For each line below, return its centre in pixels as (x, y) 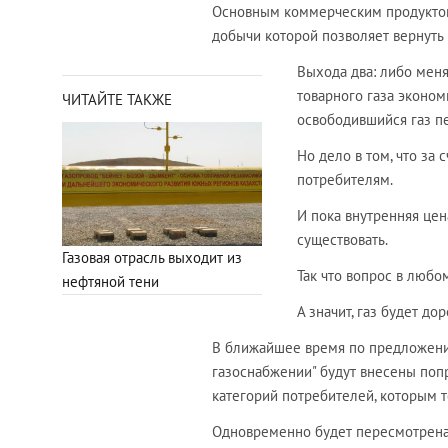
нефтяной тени (110, 281)
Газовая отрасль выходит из (152, 257)
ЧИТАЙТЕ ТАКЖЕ (117, 100)
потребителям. (345, 180)
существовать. (342, 240)
